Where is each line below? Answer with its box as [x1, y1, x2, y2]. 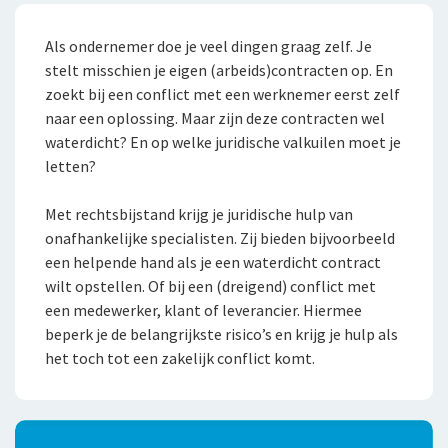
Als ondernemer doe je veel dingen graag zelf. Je [45, 36, 372, 57]
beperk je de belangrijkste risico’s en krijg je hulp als [45, 324, 398, 345]
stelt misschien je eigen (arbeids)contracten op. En [45, 60, 393, 81]
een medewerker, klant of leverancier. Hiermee [45, 300, 362, 321]
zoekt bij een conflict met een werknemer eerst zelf [45, 84, 400, 105]
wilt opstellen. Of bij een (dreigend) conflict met [45, 276, 376, 297]
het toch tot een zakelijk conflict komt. [45, 348, 315, 369]
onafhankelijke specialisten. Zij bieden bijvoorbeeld [45, 228, 395, 249]
